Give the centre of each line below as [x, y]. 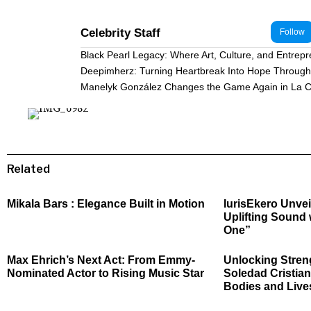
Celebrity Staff [120, 33]
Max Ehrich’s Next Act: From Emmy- [101, 260]
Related [28, 169]
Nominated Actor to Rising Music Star [106, 274]
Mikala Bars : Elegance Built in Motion [106, 204]
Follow [292, 32]
